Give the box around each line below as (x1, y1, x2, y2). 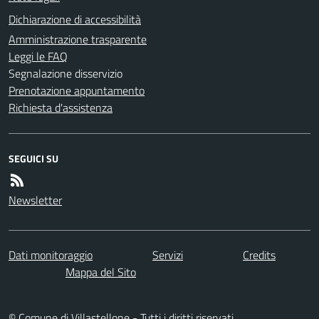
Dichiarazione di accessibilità (9, 10, 141, 28)
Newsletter (9, 191, 62, 209)
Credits (243, 246, 276, 263)
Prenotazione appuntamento (9, 81, 145, 99)
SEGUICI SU (9, 150, 58, 166)
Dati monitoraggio (9, 246, 93, 263)
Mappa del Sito (66, 263, 136, 281)
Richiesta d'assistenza (9, 98, 113, 116)
